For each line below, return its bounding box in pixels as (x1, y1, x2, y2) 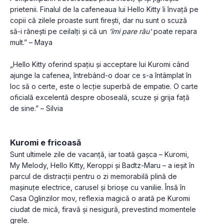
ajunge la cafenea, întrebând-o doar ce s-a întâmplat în (10, 71, 191, 80)
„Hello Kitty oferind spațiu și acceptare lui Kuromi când (10, 60, 189, 69)
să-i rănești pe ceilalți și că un (10, 27, 109, 36)
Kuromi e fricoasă (10, 137, 81, 148)
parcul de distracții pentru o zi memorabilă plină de (10, 172, 177, 181)
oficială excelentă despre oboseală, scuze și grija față (10, 93, 189, 102)
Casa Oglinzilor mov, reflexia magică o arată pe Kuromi (10, 194, 190, 203)
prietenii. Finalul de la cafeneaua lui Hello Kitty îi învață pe (10, 5, 198, 14)
